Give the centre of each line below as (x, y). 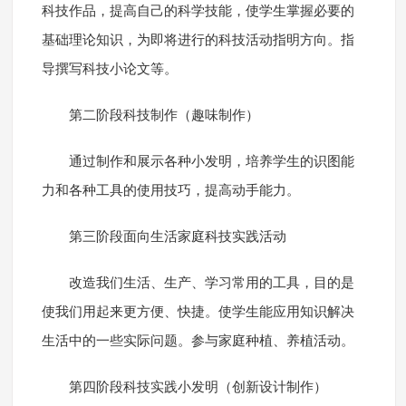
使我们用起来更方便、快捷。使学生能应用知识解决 (198, 312)
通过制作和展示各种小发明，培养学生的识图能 (211, 162)
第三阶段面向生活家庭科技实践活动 (177, 237)
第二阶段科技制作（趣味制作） (164, 116)
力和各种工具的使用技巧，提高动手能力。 (170, 191)
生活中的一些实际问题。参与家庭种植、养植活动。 (198, 341)
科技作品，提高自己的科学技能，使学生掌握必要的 (198, 11)
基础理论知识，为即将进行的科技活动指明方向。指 (198, 40)
